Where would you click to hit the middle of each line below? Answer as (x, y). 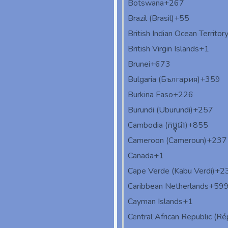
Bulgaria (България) (164, 80)
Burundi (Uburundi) (160, 110)
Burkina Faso (150, 95)
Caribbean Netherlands (168, 187)
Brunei (139, 64)
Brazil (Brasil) (151, 19)
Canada (141, 156)
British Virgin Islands (163, 49)
